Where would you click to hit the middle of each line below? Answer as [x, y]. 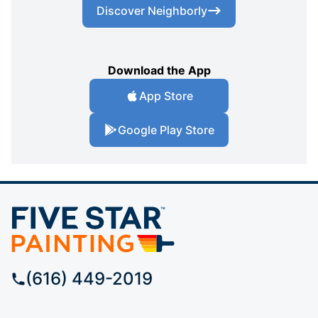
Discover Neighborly [152, 10]
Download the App [159, 70]
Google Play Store [166, 130]
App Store [166, 95]
